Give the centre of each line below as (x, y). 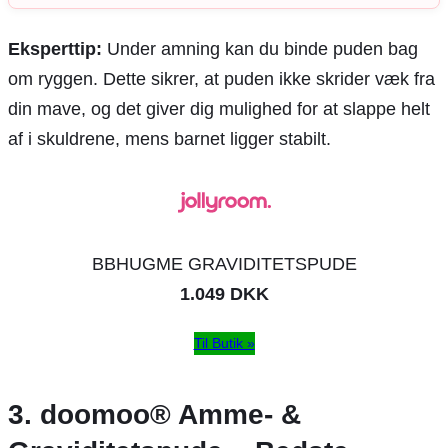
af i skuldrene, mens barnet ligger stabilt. (169, 138)
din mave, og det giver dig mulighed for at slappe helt (219, 108)
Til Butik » (224, 342)
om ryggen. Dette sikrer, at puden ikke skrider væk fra (221, 78)
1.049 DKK (224, 293)
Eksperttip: (55, 48)
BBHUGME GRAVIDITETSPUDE (224, 263)
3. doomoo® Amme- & (154, 414)
